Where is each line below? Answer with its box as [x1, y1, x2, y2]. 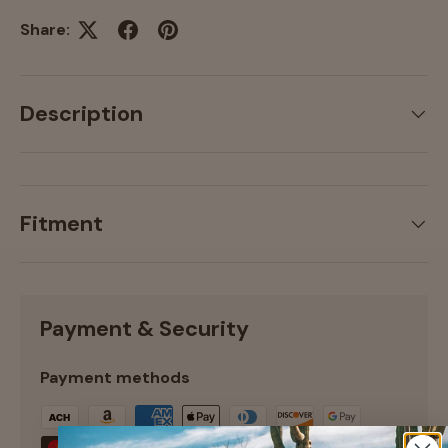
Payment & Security [40, 315, 249, 344]
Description [20, 100, 143, 129]
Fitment [20, 210, 103, 239]
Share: [20, 18, 70, 40]
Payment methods [40, 367, 190, 389]
